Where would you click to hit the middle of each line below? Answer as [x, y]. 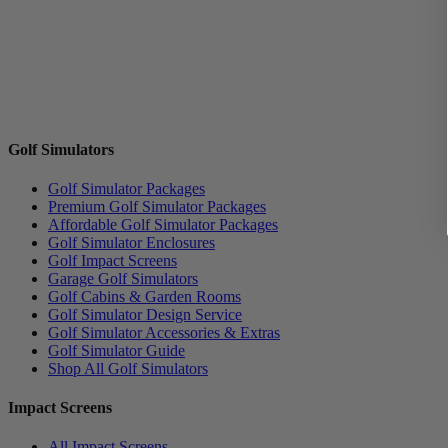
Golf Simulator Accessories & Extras [164, 332]
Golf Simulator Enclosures [131, 242]
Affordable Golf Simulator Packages [163, 224]
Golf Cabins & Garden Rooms [144, 296]
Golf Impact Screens [112, 260]
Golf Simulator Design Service [145, 314]
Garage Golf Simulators [123, 278]
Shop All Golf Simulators [128, 368]
